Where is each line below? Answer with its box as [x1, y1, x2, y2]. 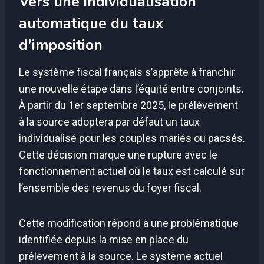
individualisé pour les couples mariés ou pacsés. [19, 131, 245, 144]
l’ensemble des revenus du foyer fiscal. [19, 181, 202, 194]
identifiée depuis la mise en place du [19, 233, 189, 246]
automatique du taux [19, 14, 163, 34]
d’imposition [19, 35, 103, 56]
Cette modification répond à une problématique [19, 216, 239, 229]
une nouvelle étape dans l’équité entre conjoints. [19, 82, 244, 95]
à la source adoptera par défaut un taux [19, 115, 200, 128]
